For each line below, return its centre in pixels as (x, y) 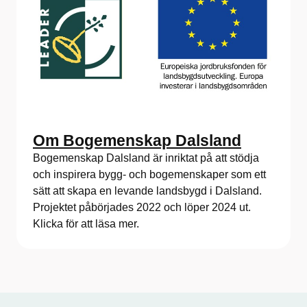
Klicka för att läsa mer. (86, 224)
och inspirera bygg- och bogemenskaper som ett (149, 175)
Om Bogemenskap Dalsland (137, 141)
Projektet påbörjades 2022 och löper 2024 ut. (142, 208)
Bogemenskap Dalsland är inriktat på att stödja (146, 158)
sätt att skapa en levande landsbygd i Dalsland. (147, 191)
